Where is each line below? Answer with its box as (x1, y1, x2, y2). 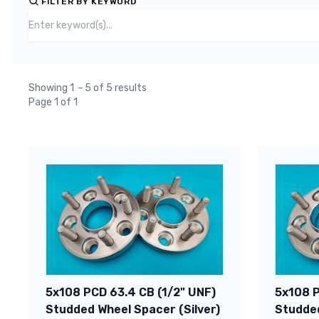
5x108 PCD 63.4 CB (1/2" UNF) (46, 286, 216, 300)
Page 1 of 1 (28, 96, 78, 108)
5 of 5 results (85, 82, 147, 94)
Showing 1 (28, 82, 76, 94)
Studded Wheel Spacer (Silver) (46, 303, 220, 317)
